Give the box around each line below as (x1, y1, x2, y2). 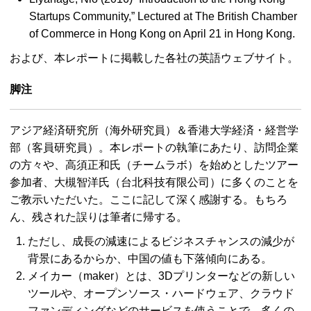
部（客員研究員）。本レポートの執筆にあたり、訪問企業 (10, 142, 299, 154)
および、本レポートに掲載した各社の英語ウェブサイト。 (10, 52, 299, 65)
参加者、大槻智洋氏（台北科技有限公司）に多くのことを (10, 176, 299, 189)
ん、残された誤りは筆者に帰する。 (10, 211, 187, 224)
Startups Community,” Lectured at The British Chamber (29, 10, 297, 23)
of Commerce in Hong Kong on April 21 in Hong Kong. (29, 28, 295, 40)
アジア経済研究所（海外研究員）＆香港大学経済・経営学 (10, 124, 299, 137)
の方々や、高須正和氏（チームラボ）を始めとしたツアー (10, 159, 299, 171)
